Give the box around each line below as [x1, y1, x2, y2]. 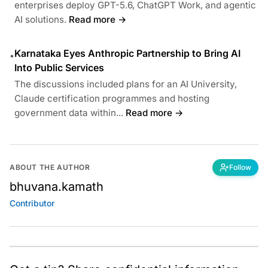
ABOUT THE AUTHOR [10, 162, 90, 172]
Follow [229, 162, 251, 172]
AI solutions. [14, 13, 66, 25]
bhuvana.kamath [10, 179, 103, 194]
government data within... [14, 106, 123, 118]
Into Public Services [14, 61, 104, 74]
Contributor [10, 197, 54, 208]
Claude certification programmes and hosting [14, 92, 209, 104]
